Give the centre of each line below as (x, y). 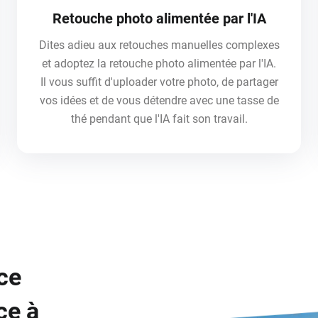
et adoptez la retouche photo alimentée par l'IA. (159, 63)
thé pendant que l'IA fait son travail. (159, 119)
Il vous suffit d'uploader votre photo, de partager (159, 82)
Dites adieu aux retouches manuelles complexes (159, 45)
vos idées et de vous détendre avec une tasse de (159, 100)
